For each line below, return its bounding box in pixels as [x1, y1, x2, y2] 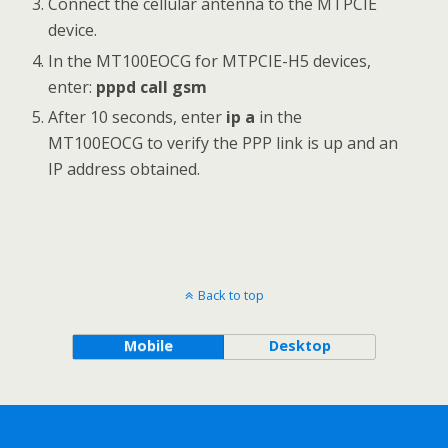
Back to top [197, 285, 264, 304]
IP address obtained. [48, 157, 201, 180]
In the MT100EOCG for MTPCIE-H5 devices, [48, 49, 372, 72]
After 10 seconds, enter [48, 105, 227, 128]
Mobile [123, 335, 173, 355]
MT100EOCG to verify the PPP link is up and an [48, 131, 399, 154]
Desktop [268, 335, 331, 355]
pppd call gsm [96, 75, 208, 98]
